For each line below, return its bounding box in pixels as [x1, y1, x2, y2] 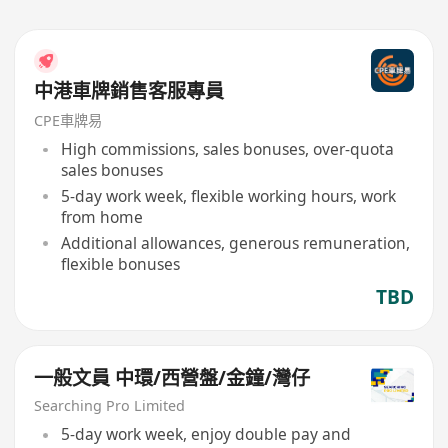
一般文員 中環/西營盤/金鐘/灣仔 [34, 365, 311, 392]
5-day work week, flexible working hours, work [60, 185, 396, 208]
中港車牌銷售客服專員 [34, 77, 225, 104]
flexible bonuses [60, 252, 180, 275]
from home [60, 206, 143, 229]
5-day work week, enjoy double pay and [60, 423, 351, 446]
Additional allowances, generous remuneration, [60, 231, 410, 254]
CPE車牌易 [34, 110, 103, 130]
